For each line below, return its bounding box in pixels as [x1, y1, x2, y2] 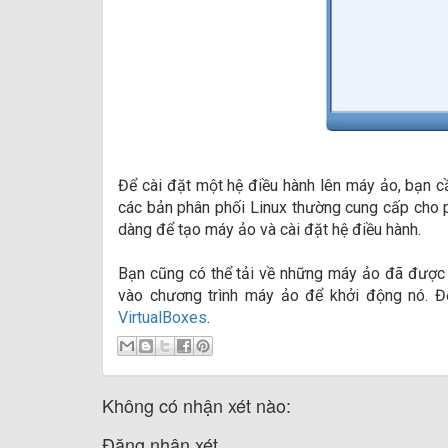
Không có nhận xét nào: [102, 392, 291, 418]
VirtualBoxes [118, 308, 207, 327]
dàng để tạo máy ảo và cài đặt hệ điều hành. [118, 220, 421, 239]
